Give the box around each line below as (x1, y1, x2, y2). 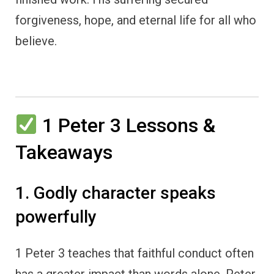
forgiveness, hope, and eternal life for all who (15, 12, 256, 28)
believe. (15, 33, 57, 48)
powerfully (15, 207, 97, 228)
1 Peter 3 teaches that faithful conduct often (15, 245, 254, 261)
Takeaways (15, 140, 113, 164)
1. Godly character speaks (15, 183, 216, 204)
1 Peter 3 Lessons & (37, 113, 216, 137)
